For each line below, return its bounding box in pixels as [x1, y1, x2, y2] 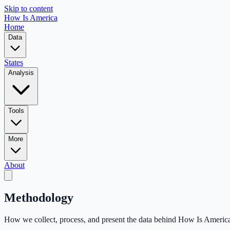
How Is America [4, 13, 57, 22]
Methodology [4, 190, 73, 204]
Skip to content [4, 4, 53, 13]
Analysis [8, 69, 34, 76]
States [4, 58, 23, 67]
